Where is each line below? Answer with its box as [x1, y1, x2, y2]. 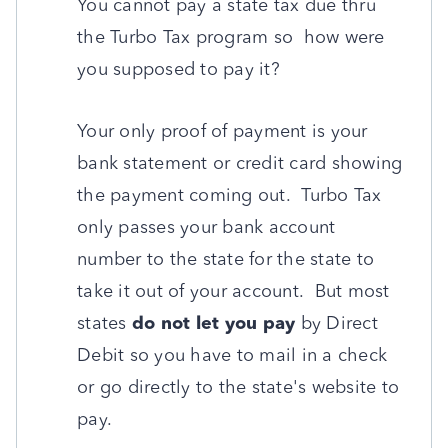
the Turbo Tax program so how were [77, 26, 385, 48]
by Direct [295, 312, 378, 334]
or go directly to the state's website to [77, 376, 399, 398]
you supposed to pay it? [77, 58, 291, 80]
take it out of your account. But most [77, 280, 390, 302]
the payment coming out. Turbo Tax [77, 184, 382, 206]
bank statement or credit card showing [77, 152, 403, 174]
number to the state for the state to [77, 248, 374, 270]
